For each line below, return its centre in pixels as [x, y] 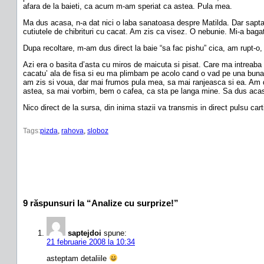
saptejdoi [85, 233]
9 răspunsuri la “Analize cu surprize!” [101, 203]
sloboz [98, 131]
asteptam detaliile [78, 258]
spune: [115, 233]
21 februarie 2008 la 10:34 [91, 242]
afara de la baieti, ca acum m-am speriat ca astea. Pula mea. [128, 6]
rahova [72, 131]
